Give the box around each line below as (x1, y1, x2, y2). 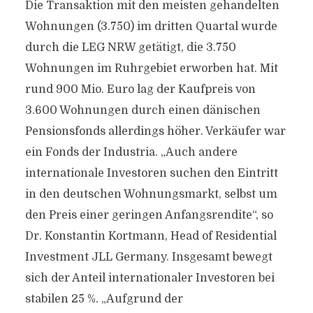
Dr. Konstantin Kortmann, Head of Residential (24, 230, 277, 242)
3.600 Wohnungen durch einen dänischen (24, 104, 261, 117)
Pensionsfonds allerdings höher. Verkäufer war (24, 125, 286, 138)
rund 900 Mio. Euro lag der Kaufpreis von (24, 83, 256, 96)
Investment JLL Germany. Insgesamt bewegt (24, 251, 272, 263)
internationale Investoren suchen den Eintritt (24, 167, 278, 180)
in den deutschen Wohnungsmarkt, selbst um (24, 188, 277, 201)
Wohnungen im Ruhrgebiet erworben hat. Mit (24, 62, 278, 75)
